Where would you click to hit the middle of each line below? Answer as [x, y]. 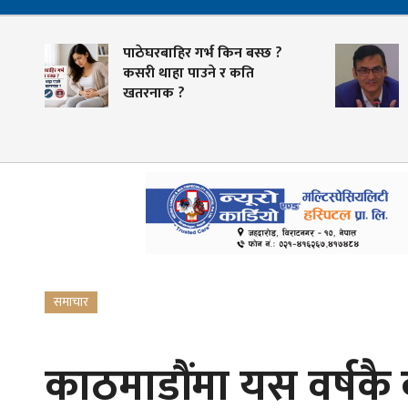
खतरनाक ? [112, 94]
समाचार [71, 302]
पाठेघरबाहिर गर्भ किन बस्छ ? [160, 54]
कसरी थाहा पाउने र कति [146, 74]
